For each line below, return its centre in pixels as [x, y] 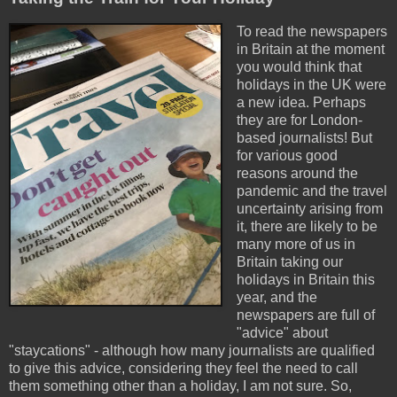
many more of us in [296, 244]
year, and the [276, 297]
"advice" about [282, 332]
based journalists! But [304, 137]
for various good [287, 155]
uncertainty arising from [309, 208]
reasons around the [297, 173]
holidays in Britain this [305, 279]
